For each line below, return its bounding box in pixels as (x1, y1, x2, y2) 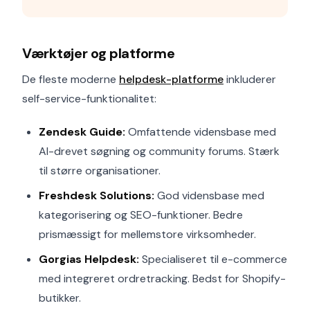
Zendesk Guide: (39, 125, 125, 139)
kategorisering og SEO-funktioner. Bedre (39, 208, 243, 222)
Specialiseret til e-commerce (139, 252, 287, 266)
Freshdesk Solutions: (39, 188, 154, 203)
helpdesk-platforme (119, 72, 224, 86)
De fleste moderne (22, 72, 119, 86)
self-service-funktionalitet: (22, 91, 156, 106)
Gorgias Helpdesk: (39, 252, 139, 266)
